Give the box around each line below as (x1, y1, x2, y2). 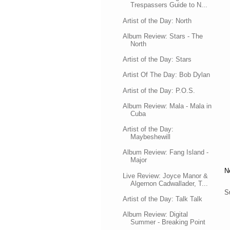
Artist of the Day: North (123, 16, 192, 25)
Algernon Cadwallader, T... (130, 179, 208, 187)
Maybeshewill (130, 133, 171, 141)
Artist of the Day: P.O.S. (123, 86, 196, 94)
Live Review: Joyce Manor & (123, 171, 208, 180)
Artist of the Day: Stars (123, 55, 192, 63)
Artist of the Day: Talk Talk (123, 195, 203, 203)
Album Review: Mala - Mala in (123, 102, 212, 110)
